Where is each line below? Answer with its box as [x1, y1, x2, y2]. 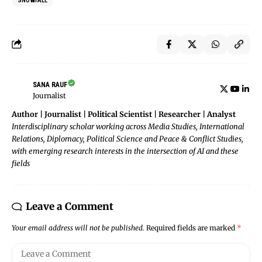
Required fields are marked [146, 223, 237, 232]
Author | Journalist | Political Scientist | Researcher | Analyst [12, 109, 236, 119]
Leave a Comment [26, 199, 113, 213]
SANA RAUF [33, 80, 67, 89]
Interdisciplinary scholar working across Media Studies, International [12, 121, 244, 131]
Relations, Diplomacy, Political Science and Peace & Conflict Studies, [12, 133, 243, 143]
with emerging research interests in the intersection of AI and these [12, 146, 239, 156]
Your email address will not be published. [12, 223, 144, 232]
